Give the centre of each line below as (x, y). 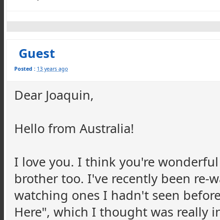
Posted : (25, 69)
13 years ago (52, 69)
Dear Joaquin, (54, 95)
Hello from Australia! (74, 128)
